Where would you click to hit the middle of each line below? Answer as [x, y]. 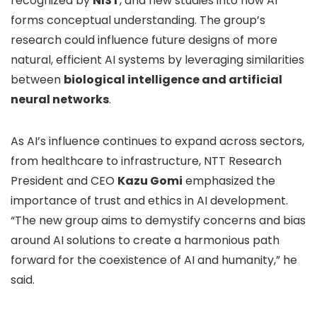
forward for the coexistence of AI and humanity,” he [154, 260]
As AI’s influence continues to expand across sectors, [157, 141]
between [37, 80]
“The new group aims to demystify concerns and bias [158, 220]
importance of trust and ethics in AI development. [149, 201]
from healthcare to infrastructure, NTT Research [146, 161]
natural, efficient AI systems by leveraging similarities [157, 60]
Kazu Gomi [150, 181]
